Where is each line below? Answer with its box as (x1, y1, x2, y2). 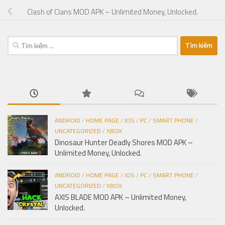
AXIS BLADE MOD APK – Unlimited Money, (55, 191, 186, 203)
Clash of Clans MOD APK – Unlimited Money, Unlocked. (27, 6, 198, 18)
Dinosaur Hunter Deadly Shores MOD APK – (55, 136, 193, 148)
